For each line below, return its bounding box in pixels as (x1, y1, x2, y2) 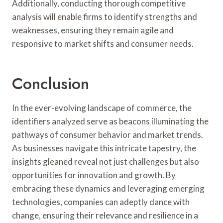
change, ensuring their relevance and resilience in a (12, 210, 198, 221)
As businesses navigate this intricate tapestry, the (12, 142, 196, 153)
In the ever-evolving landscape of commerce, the (12, 102, 192, 113)
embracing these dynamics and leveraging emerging (12, 183, 205, 194)
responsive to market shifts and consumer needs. (12, 38, 194, 49)
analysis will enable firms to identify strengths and (12, 11, 197, 22)
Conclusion (12, 72, 89, 95)
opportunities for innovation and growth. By (12, 169, 176, 180)
